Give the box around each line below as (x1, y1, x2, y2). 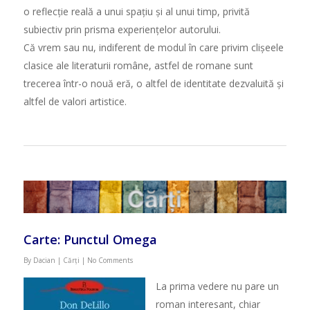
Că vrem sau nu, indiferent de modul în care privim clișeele (23, 40, 284, 54)
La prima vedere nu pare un (155, 280, 279, 293)
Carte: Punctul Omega (23, 231, 157, 248)
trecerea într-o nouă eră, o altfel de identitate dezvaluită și (23, 76, 284, 90)
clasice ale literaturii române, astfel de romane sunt (23, 58, 253, 72)
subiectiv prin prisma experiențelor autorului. (23, 22, 221, 36)
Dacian (33, 255, 55, 266)
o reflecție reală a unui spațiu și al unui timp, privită (23, 4, 250, 18)
